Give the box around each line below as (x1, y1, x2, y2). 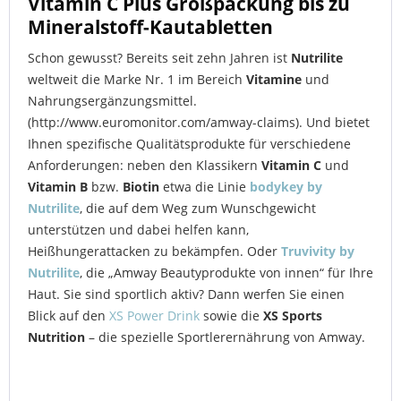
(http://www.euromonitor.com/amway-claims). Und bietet (28, 113, 370, 131)
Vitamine (246, 70, 302, 88)
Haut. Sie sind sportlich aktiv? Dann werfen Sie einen (28, 285, 345, 303)
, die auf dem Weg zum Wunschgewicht (80, 199, 316, 217)
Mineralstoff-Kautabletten (28, 13, 277, 39)
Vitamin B (28, 177, 88, 195)
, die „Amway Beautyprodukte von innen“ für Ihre (80, 263, 373, 281)
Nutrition (28, 328, 85, 346)
